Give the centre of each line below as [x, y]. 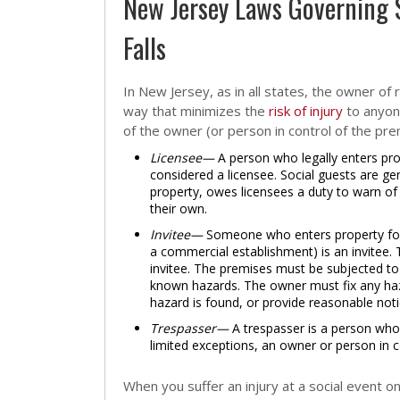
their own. [179, 208]
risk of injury [306, 111]
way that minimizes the [196, 111]
